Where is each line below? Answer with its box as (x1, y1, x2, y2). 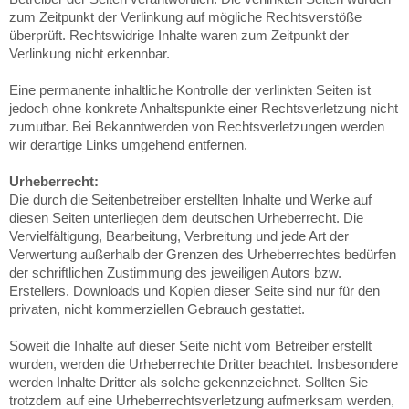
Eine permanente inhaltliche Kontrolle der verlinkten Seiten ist (9, 82, 371, 98)
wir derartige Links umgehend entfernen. (9, 137, 247, 152)
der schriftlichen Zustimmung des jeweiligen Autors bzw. (9, 265, 341, 280)
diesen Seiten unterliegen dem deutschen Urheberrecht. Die (9, 210, 363, 225)
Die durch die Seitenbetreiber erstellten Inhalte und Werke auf (9, 192, 372, 207)
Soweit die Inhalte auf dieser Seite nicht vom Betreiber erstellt (9, 338, 372, 353)
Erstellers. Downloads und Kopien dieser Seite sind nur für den (9, 283, 380, 299)
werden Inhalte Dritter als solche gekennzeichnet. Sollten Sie (9, 374, 368, 390)
